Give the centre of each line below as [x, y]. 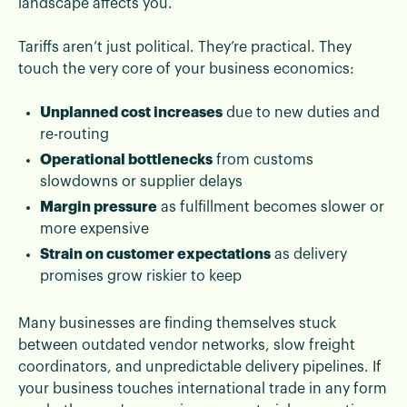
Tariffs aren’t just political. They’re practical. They [185, 47]
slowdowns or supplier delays [141, 181]
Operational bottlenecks [126, 159]
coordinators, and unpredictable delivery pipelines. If [200, 367]
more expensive [94, 228]
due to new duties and [301, 112]
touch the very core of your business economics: [186, 69]
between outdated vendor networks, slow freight [187, 345]
